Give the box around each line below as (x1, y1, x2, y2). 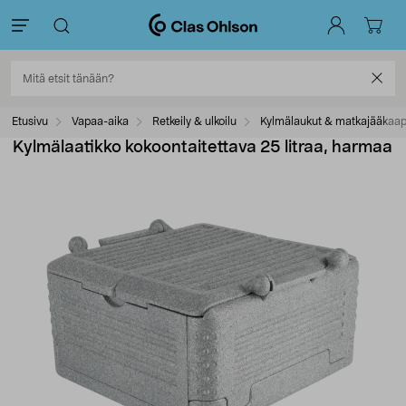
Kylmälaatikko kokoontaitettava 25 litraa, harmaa (13, 140, 392, 156)
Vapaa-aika (72, 116, 129, 127)
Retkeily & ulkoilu (152, 116, 237, 127)
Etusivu (12, 116, 48, 127)
